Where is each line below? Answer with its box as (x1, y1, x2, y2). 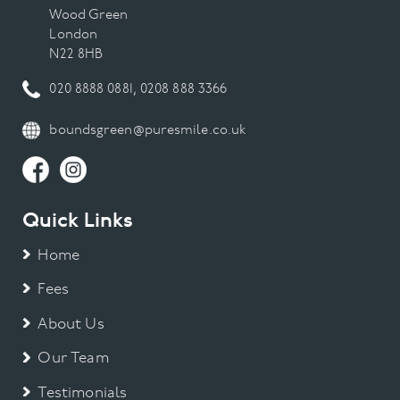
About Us (37, 316, 104, 332)
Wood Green (49, 9, 129, 23)
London (49, 29, 98, 43)
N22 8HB (49, 48, 104, 62)
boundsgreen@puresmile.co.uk (49, 124, 246, 138)
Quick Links (22, 210, 134, 232)
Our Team (37, 351, 109, 367)
